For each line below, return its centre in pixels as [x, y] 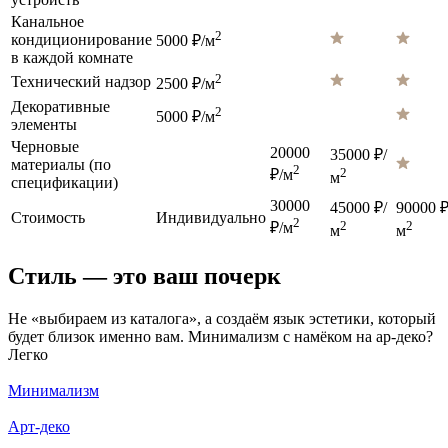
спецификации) [64, 183]
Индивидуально [211, 218]
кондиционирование [81, 40]
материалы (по [61, 165]
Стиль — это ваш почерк [144, 276]
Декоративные [60, 107]
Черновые [45, 147]
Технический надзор [81, 82]
